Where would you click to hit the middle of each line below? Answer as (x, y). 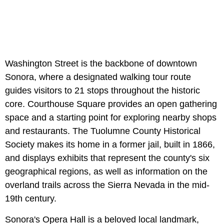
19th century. (31, 198)
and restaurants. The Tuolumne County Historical (103, 131)
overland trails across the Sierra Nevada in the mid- (107, 185)
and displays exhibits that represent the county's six (107, 158)
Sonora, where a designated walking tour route (98, 77)
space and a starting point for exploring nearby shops (111, 117)
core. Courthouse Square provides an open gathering (111, 104)
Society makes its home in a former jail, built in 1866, (110, 144)
